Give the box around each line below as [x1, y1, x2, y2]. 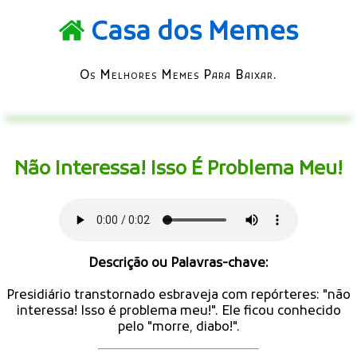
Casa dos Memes [91, 17, 298, 51]
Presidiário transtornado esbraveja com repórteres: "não [6, 287, 351, 304]
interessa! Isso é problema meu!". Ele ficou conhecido [16, 303, 341, 320]
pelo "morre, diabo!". [117, 319, 240, 335]
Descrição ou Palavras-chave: [88, 255, 269, 272]
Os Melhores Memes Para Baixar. [80, 67, 277, 84]
